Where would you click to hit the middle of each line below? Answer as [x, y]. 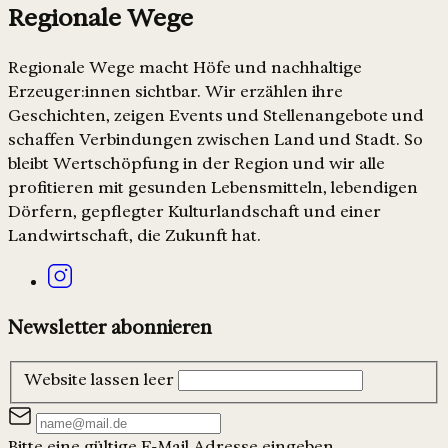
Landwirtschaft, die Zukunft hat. [134, 236]
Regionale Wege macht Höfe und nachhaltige [185, 68]
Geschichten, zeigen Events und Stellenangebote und [216, 116]
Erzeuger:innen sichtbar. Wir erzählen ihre [175, 92]
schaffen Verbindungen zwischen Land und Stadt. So [215, 140]
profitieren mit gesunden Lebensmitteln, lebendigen [213, 188]
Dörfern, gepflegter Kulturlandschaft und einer [194, 212]
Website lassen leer [99, 380]
